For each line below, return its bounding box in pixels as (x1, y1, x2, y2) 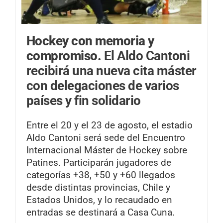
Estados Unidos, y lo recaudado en (26, 194, 172, 206)
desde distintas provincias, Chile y (26, 181, 170, 193)
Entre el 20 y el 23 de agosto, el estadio (26, 119, 193, 131)
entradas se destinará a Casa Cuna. (26, 206, 175, 218)
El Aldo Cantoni (104, 48, 190, 64)
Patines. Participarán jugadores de (26, 156, 171, 168)
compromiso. (26, 48, 104, 64)
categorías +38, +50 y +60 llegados (26, 169, 175, 181)
